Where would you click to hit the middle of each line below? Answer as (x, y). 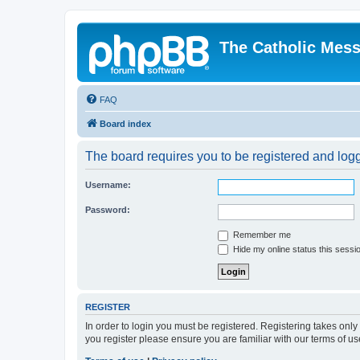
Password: (108, 210)
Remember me (261, 235)
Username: (108, 185)
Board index (125, 124)
